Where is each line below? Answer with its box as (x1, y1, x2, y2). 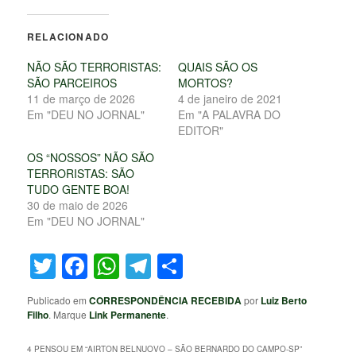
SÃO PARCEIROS (27, 75, 118, 91)
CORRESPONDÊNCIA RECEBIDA (89, 292, 242, 308)
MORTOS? (178, 75, 233, 91)
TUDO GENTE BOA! (27, 181, 130, 198)
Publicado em (27, 292, 90, 307)
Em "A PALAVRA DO (178, 106, 281, 123)
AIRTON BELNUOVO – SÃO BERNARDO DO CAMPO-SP (87, 342, 300, 354)
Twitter (56, 247, 131, 284)
